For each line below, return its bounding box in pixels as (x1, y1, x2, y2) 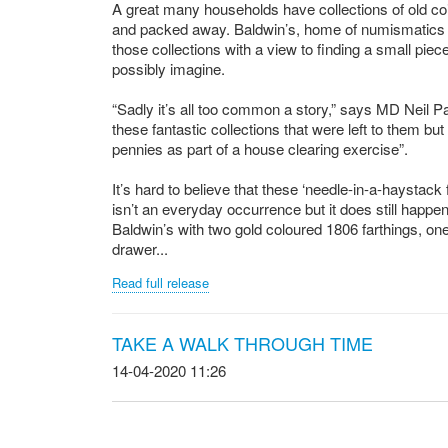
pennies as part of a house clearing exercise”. (112, 138, 408, 159)
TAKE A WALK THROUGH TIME (112, 330, 373, 356)
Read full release (112, 273, 209, 292)
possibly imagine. (112, 58, 225, 79)
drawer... (112, 238, 168, 259)
